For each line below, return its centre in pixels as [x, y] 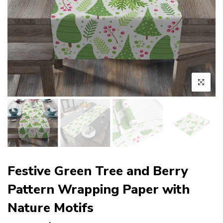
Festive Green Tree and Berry [98, 171]
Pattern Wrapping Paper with [99, 189]
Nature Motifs [51, 208]
